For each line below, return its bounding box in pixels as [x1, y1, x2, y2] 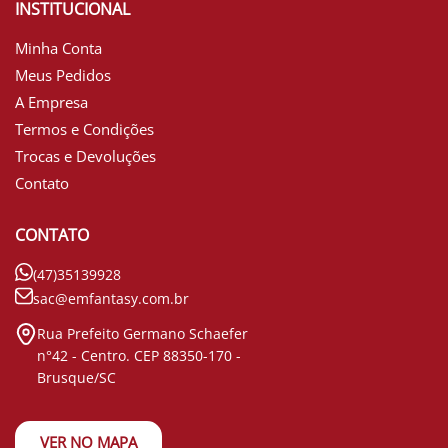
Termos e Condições [15, 119, 154, 140]
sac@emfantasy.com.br [33, 289, 189, 309]
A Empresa [15, 92, 88, 113]
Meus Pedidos [15, 65, 111, 86]
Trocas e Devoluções [15, 146, 156, 167]
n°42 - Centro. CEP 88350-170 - [37, 346, 241, 366]
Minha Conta [15, 38, 102, 59]
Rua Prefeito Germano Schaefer [37, 324, 248, 344]
